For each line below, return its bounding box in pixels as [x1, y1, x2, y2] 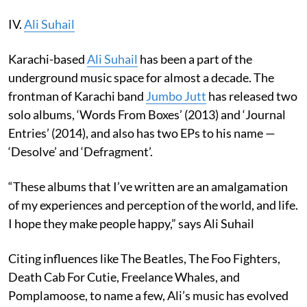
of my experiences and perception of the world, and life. [8, 197, 298, 212]
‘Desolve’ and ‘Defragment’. [8, 143, 153, 159]
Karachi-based [8, 51, 87, 66]
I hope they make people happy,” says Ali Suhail [8, 215, 254, 231]
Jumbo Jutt [146, 88, 206, 103]
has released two [206, 88, 297, 103]
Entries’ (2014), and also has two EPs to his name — [8, 125, 275, 140]
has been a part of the [138, 51, 252, 66]
